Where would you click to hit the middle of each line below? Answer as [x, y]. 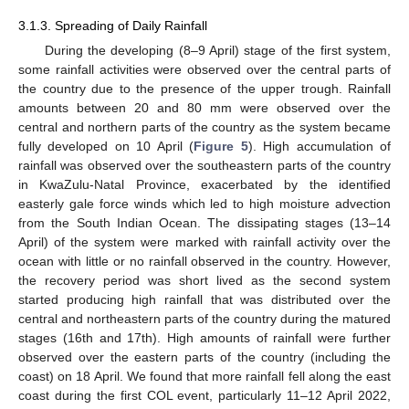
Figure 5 [221, 146]
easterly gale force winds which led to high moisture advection [204, 203]
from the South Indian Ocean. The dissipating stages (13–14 [204, 222]
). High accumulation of [320, 146]
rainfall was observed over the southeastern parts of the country [204, 165]
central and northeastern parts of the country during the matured [204, 318]
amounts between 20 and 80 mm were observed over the [204, 107]
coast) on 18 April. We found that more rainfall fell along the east [204, 376]
